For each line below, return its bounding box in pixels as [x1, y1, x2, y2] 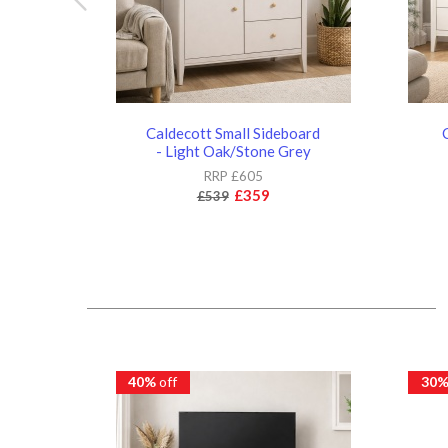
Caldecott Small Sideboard [146, 123, 321, 142]
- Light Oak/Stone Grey [155, 141, 311, 160]
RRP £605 [203, 167, 263, 184]
